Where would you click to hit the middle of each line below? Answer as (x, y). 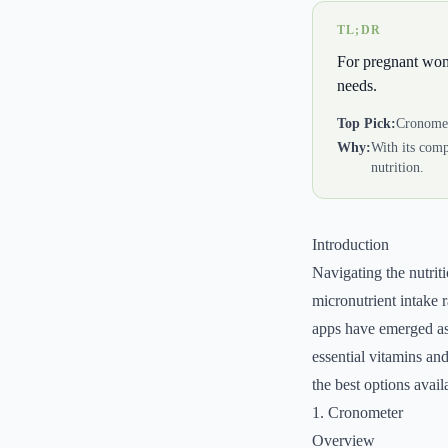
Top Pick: (366, 123)
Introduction (350, 244)
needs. (357, 85)
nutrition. (397, 167)
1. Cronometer (357, 412)
